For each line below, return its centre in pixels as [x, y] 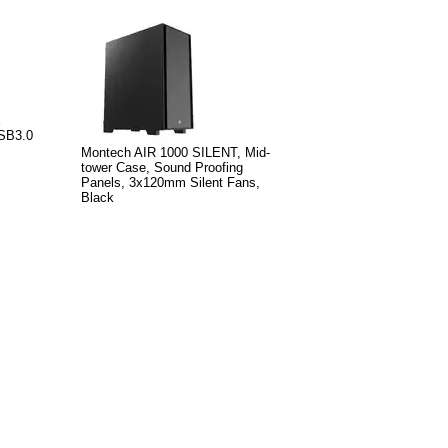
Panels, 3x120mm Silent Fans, [170, 182]
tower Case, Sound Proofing [162, 167]
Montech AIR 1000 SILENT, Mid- [175, 152]
